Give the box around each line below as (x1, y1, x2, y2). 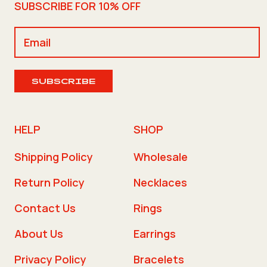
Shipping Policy (14, 149, 93, 164)
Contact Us (14, 200, 76, 215)
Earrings (133, 226, 176, 241)
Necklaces (133, 175, 187, 190)
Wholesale (133, 149, 188, 164)
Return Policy (14, 175, 85, 190)
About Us (14, 226, 63, 241)
